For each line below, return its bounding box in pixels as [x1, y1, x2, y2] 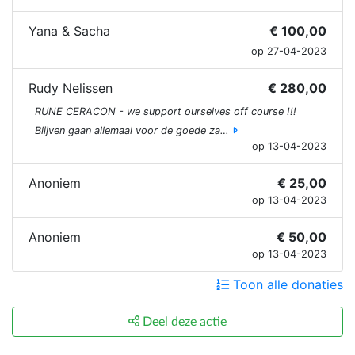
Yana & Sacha [29, 22, 110, 39]
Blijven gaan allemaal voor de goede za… [35, 124, 229, 136]
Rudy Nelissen [29, 79, 113, 96]
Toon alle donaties [229, 276, 343, 292]
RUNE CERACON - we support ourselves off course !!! [35, 105, 296, 117]
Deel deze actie [139, 315, 227, 328]
